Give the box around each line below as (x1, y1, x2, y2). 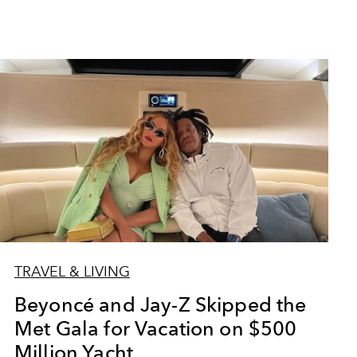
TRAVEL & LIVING (14, 263, 130, 280)
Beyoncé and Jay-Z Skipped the (14, 292, 307, 316)
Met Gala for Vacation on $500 (14, 316, 297, 340)
